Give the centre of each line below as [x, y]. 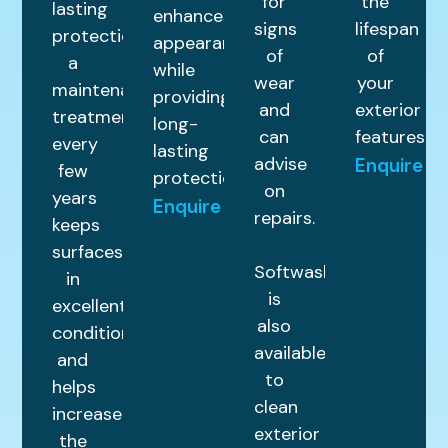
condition [92, 333]
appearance [203, 43]
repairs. [284, 218]
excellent [90, 306]
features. [391, 137]
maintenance [106, 90]
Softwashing [306, 272]
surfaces [88, 252]
